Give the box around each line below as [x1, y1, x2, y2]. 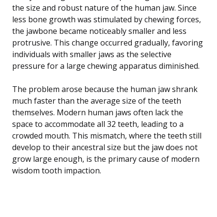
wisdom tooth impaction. [12, 165, 101, 176]
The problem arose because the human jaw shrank [12, 83, 198, 94]
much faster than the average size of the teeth [12, 95, 181, 106]
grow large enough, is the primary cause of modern [12, 153, 200, 164]
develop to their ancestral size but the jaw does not [12, 141, 198, 153]
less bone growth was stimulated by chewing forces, [12, 14, 201, 25]
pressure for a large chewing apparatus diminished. [12, 60, 200, 71]
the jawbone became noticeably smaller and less [12, 25, 186, 36]
